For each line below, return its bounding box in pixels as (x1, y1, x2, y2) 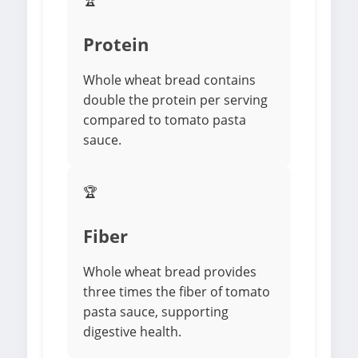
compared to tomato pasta (83, 111, 246, 129)
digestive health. (83, 323, 181, 341)
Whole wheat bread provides (83, 263, 257, 281)
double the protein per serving (83, 91, 268, 109)
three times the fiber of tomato (83, 283, 270, 301)
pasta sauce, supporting (83, 303, 229, 321)
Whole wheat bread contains (83, 71, 256, 89)
